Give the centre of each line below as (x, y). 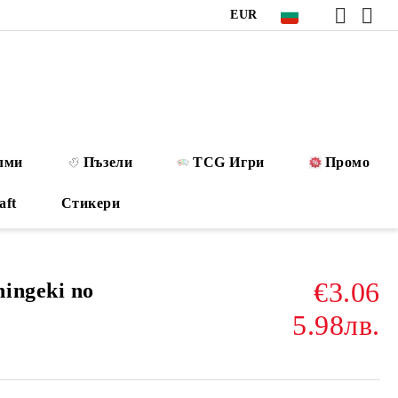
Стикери (91, 203)
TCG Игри (229, 162)
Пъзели (108, 162)
